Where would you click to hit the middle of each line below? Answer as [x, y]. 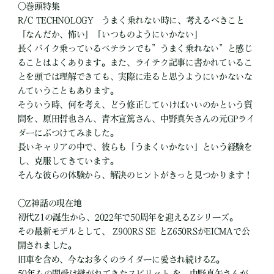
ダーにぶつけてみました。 [68, 133]
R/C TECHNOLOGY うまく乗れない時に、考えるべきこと [131, 20]
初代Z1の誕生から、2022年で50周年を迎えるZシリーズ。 [128, 217]
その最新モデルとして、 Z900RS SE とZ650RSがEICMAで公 [134, 231]
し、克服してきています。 [68, 161]
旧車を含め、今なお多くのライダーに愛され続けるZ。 [121, 260]
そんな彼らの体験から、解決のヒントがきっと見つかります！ [135, 175]
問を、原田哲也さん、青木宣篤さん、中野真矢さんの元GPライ [136, 119]
